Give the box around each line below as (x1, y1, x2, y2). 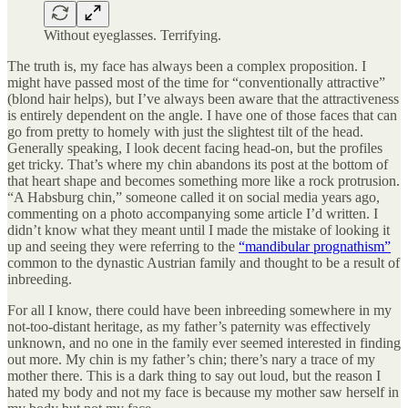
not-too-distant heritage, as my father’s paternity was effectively (7, 318, 371, 334)
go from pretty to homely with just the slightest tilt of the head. (7, 123, 363, 139)
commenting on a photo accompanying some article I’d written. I (7, 205, 378, 221)
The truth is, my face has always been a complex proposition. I (7, 57, 366, 74)
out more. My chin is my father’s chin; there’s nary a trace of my (7, 351, 375, 367)
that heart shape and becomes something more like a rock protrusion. (7, 172, 400, 189)
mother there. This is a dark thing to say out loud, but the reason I (7, 367, 381, 383)
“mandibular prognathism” (239, 238, 391, 254)
